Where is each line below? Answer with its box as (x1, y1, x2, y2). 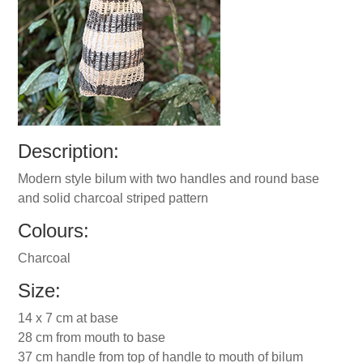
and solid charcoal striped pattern (18, 191, 209, 205)
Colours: (18, 220, 90, 241)
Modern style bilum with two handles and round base (18, 172, 320, 186)
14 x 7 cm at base (18, 311, 119, 325)
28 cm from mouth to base (18, 331, 166, 344)
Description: (18, 140, 120, 162)
